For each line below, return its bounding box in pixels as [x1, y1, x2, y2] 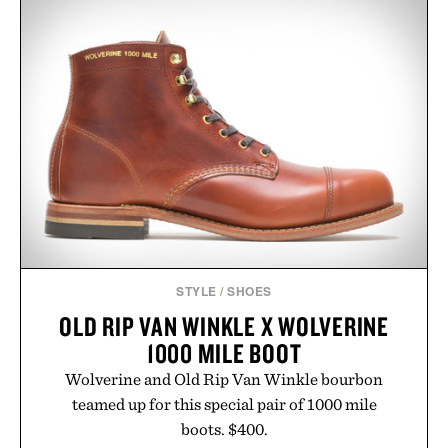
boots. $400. [180, 418, 268, 439]
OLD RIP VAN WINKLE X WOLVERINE [59, 308, 389, 343]
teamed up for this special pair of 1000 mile [71, 393, 377, 414]
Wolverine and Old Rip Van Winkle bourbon [65, 368, 383, 389]
